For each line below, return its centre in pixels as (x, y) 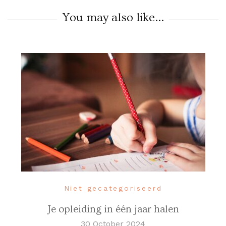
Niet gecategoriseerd (113, 188)
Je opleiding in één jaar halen (113, 209)
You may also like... (113, 18)
